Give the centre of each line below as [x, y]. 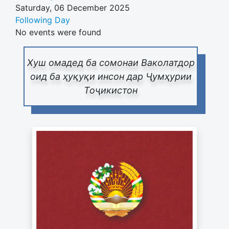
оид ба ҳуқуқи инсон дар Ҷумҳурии [111, 77]
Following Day [43, 20]
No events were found [58, 32]
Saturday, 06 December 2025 [73, 8]
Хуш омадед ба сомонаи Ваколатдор [111, 63]
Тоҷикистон [111, 90]
